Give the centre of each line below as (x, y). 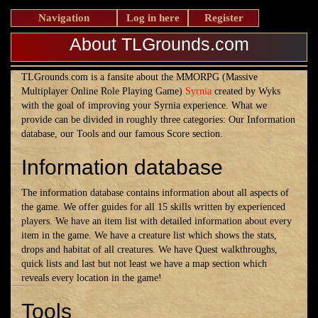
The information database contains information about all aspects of (155, 193)
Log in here (153, 18)
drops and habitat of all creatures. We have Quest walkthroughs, (149, 250)
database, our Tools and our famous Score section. (122, 134)
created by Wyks (246, 91)
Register (224, 18)
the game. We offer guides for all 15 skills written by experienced (153, 207)
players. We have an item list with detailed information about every (157, 221)
